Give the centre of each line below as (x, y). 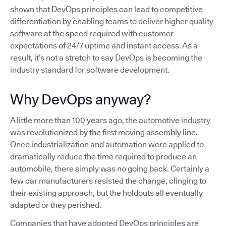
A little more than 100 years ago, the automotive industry (110, 120)
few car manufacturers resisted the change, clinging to (108, 181)
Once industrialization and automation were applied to (107, 144)
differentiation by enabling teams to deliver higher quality (112, 21)
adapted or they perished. (56, 205)
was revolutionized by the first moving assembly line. (104, 132)
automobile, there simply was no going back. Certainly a (110, 168)
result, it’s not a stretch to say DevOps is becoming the (106, 58)
